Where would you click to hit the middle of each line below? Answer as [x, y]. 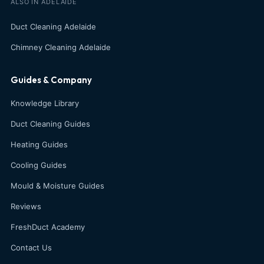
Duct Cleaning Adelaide [53, 26]
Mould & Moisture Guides [57, 185]
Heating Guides [39, 144]
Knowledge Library [45, 103]
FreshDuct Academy [48, 227]
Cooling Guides [39, 165]
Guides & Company [51, 80]
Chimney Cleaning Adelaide [61, 47]
